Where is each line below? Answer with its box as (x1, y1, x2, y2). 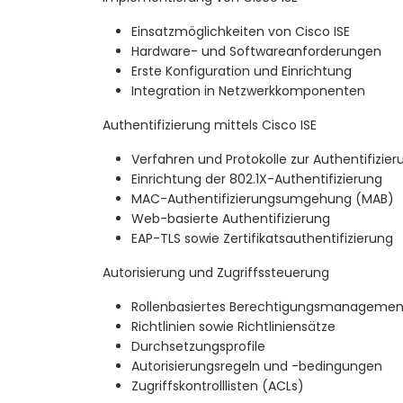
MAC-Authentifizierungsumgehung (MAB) (131, 190, 394, 209)
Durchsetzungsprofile (131, 337, 265, 356)
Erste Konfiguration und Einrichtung (131, 62, 352, 81)
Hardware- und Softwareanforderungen (131, 42, 381, 61)
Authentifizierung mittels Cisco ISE (103, 116, 317, 135)
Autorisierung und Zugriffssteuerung (103, 264, 329, 282)
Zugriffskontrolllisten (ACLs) (131, 377, 304, 396)
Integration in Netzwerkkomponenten (131, 82, 365, 101)
